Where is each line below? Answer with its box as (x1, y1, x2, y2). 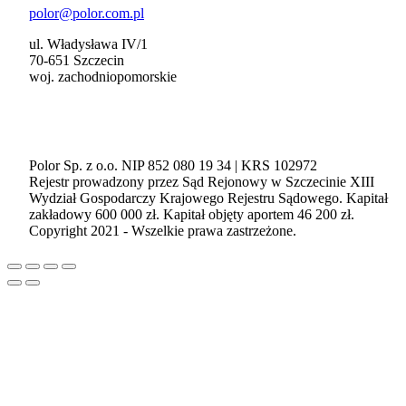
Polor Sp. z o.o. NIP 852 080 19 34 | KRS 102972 (29, 158, 317, 174)
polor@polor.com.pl (29, 5, 144, 22)
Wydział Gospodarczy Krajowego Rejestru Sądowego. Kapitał (29, 190, 388, 207)
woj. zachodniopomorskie (29, 69, 177, 85)
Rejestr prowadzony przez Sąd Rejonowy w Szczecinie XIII (29, 174, 374, 190)
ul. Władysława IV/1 (29, 36, 148, 53)
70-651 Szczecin (29, 53, 124, 69)
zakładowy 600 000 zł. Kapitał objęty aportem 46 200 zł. (29, 207, 354, 223)
